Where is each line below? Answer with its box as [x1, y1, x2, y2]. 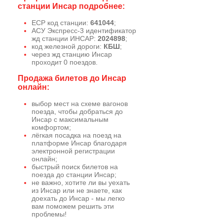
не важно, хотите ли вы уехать [32, 179, 130, 186]
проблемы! [32, 210, 67, 218]
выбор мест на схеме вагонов [32, 100, 128, 108]
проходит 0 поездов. [32, 58, 98, 66]
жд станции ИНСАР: [32, 35, 98, 42]
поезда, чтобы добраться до [32, 108, 123, 115]
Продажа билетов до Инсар [18, 74, 126, 82]
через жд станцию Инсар [32, 50, 112, 58]
